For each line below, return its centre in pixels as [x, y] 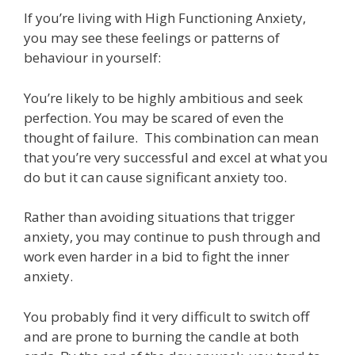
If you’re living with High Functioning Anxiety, [165, 18]
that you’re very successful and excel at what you [176, 157]
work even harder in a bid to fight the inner [157, 257]
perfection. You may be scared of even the [154, 117]
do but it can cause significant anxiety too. [155, 177]
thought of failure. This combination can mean [171, 137]
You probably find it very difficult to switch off [166, 316]
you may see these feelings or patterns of [152, 38]
